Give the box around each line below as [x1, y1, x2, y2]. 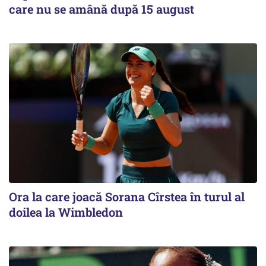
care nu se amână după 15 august [9, 1, 194, 17]
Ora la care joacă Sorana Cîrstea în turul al [9, 189, 245, 205]
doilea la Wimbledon [9, 204, 123, 220]
